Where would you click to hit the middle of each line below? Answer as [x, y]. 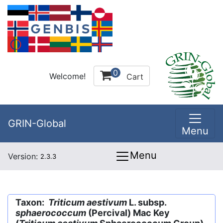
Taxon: [32, 202]
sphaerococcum [51, 213]
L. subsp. [147, 202]
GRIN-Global [37, 123]
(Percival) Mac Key [128, 213]
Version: [24, 156]
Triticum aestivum [88, 202]
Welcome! [67, 76]
